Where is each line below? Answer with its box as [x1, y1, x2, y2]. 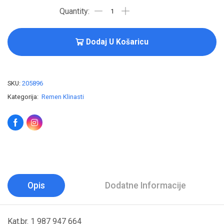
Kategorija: [7, 93, 40, 101]
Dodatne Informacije [105, 180, 186, 191]
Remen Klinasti [41, 93, 84, 101]
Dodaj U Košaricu [86, 37, 148, 46]
